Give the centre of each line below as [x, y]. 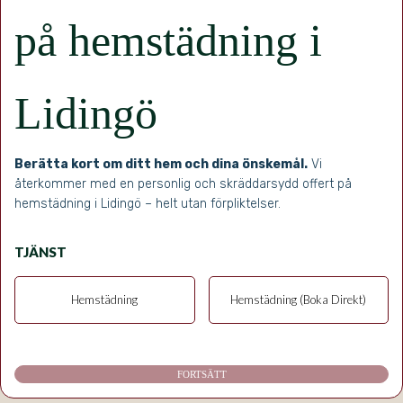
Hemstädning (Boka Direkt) [299, 300]
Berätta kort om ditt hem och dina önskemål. [161, 164]
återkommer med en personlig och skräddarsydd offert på [183, 184]
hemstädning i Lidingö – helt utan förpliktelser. [149, 204]
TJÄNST [40, 252]
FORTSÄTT [201, 375]
